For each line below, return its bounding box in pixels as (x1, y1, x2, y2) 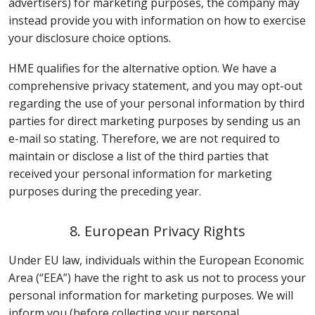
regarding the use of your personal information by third (8, 96, 304, 111)
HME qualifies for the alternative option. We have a (8, 60, 276, 76)
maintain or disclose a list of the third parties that (8, 148, 269, 164)
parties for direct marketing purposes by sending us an (8, 113, 300, 129)
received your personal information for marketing (8, 166, 272, 181)
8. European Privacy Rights (70, 221, 245, 240)
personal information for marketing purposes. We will (8, 287, 293, 303)
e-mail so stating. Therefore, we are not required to (8, 131, 280, 146)
